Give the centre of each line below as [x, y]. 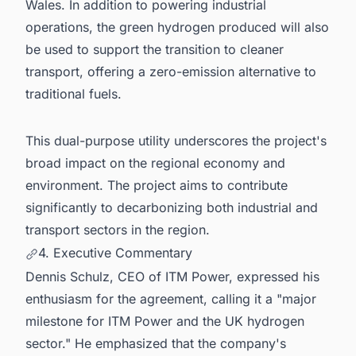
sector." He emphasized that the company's [156, 344]
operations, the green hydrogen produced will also [177, 27]
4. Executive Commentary [115, 253]
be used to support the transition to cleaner [155, 49]
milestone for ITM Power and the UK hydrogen [165, 321]
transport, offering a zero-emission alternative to [171, 71]
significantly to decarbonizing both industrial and [172, 207]
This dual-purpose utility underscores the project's [176, 140]
